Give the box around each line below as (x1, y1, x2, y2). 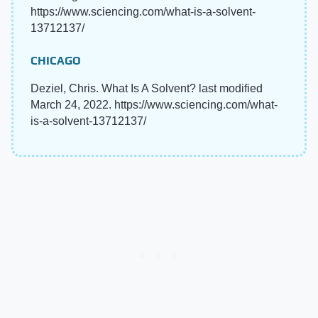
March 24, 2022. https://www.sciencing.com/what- (31, 98, 278, 111)
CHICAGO (31, 53, 81, 67)
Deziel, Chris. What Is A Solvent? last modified (31, 82, 263, 94)
